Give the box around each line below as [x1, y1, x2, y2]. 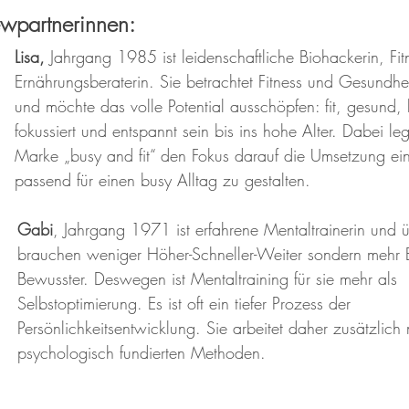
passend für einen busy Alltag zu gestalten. [15, 168, 316, 191]
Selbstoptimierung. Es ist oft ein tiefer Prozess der [17, 291, 356, 314]
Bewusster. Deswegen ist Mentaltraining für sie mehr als [17, 267, 403, 289]
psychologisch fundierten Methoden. [17, 341, 266, 363]
